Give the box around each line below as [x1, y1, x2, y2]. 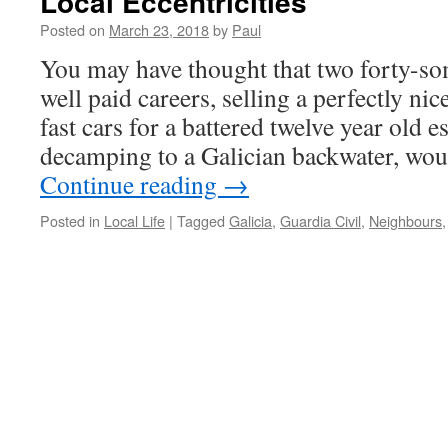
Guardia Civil [280, 210, 361, 231]
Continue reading [40, 167, 223, 201]
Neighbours [369, 210, 442, 231]
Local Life [104, 210, 165, 231]
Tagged [177, 210, 225, 231]
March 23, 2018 [109, 19, 209, 40]
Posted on [40, 19, 105, 40]
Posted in [40, 210, 100, 231]
